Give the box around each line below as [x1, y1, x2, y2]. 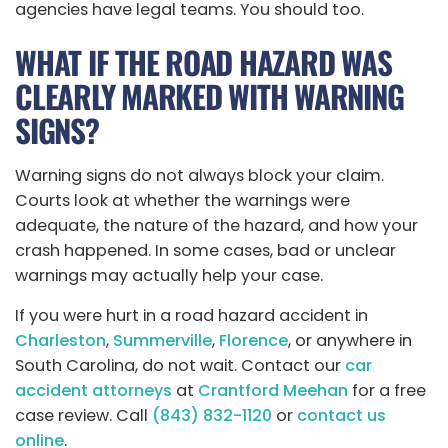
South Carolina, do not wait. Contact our [15, 353, 345, 377]
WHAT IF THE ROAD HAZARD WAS [15, 39, 392, 86]
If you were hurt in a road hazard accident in [15, 303, 368, 327]
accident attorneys [15, 378, 172, 402]
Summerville [113, 328, 212, 352]
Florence [219, 328, 288, 352]
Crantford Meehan [198, 378, 348, 402]
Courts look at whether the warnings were [15, 188, 350, 212]
